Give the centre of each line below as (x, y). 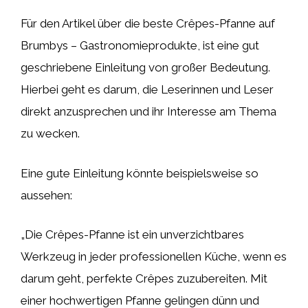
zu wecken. (50, 133)
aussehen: (46, 195)
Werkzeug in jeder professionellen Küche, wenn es (154, 256)
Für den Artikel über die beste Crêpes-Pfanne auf (148, 23)
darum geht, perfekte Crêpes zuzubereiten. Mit (144, 278)
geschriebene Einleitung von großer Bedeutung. (145, 67)
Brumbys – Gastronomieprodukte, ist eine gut (140, 45)
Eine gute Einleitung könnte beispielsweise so (140, 173)
